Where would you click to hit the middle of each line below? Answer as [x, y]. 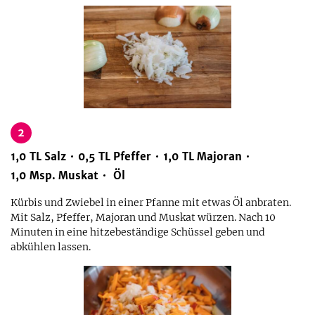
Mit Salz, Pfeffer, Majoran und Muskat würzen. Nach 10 [143, 217]
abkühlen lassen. [51, 247]
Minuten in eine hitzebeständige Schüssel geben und [138, 232]
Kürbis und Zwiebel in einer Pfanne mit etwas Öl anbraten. [151, 202]
